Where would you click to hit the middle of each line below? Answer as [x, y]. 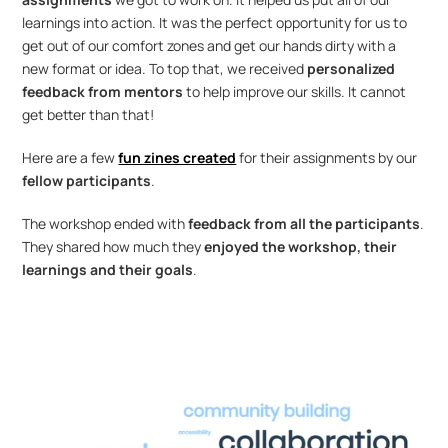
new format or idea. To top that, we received [165, 68]
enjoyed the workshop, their [301, 246]
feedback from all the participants [304, 223]
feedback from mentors [104, 91]
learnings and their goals [108, 269]
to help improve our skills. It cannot [296, 91]
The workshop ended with [105, 223]
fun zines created [177, 157]
